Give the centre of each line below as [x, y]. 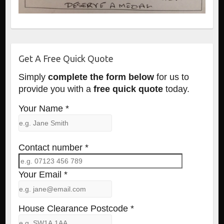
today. [176, 89]
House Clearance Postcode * [76, 209]
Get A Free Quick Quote [66, 59]
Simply [33, 77]
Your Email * [43, 175]
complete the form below [102, 77]
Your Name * [43, 109]
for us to [172, 77]
